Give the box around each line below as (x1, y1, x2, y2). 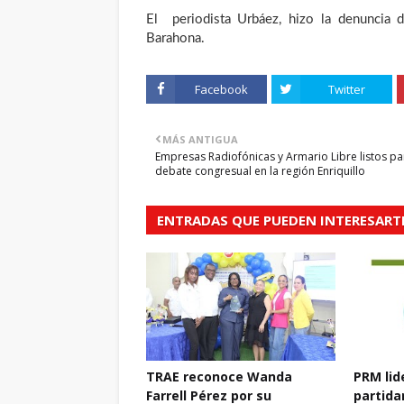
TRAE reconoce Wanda (146, 368, 292, 385)
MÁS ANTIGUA (162, 133, 238, 146)
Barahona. (146, 32, 205, 45)
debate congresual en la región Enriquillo (155, 163, 365, 179)
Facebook (194, 81, 248, 97)
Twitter (327, 81, 365, 97)
